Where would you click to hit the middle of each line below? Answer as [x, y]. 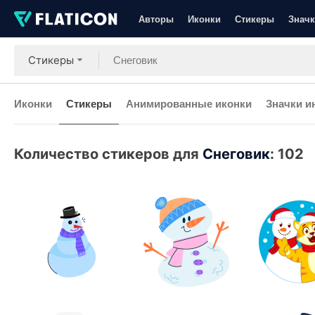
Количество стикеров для [108, 154]
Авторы [156, 19]
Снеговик [236, 154]
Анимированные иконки [189, 103]
